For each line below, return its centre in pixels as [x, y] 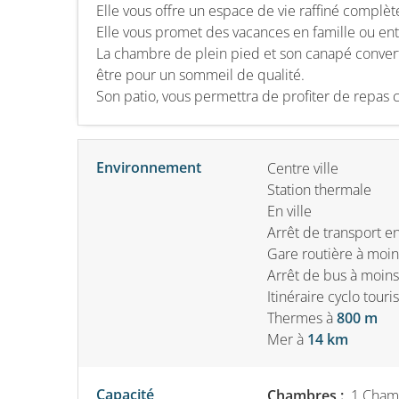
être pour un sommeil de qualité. [200, 75]
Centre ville [303, 168]
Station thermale [319, 190]
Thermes [295, 318]
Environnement [149, 167]
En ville [289, 211]
